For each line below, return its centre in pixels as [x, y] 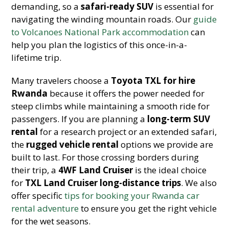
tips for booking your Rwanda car [132, 196]
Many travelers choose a [61, 81]
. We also [199, 183]
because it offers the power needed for [126, 93]
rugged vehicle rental [73, 144]
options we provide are [166, 144]
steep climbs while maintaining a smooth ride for [111, 106]
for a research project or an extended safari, [128, 132]
